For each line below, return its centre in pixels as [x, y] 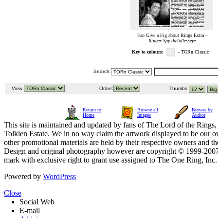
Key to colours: [148, 52]
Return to [92, 110]
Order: [106, 89]
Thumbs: [178, 89]
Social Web [37, 202]
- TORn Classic [195, 52]
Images [144, 115]
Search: [102, 72]
